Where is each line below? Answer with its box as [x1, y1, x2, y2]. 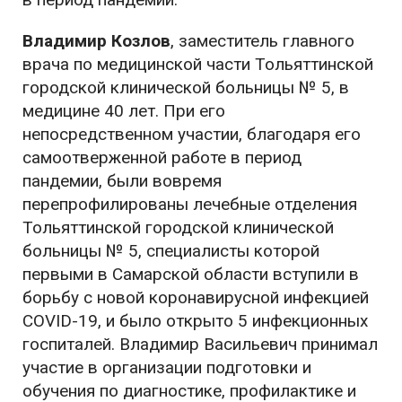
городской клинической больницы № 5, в [22, 77, 349, 99]
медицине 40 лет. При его [22, 100, 225, 122]
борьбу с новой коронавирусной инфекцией [22, 287, 369, 309]
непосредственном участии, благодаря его [22, 124, 361, 145]
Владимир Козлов [22, 31, 170, 52]
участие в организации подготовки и [22, 357, 311, 379]
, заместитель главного [170, 31, 354, 52]
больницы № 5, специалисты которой [22, 240, 319, 262]
